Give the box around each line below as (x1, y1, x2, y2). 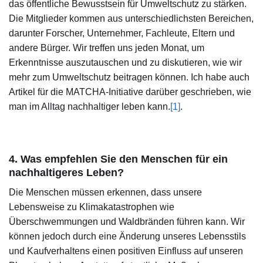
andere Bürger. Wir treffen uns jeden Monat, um (9, 42, 204, 53)
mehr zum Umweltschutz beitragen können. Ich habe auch (9, 72, 249, 82)
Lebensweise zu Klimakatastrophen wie (9, 202, 174, 213)
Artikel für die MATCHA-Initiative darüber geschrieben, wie (9, 86, 251, 97)
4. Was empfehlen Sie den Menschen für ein (9, 153, 228, 166)
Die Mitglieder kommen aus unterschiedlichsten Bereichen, (9, 13, 254, 23)
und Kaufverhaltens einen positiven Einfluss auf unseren (9, 246, 243, 257)
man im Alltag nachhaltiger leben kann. (9, 101, 170, 112)
